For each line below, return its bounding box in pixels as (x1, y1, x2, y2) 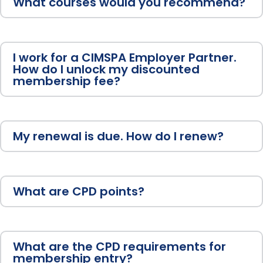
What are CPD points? (13, 183, 144, 200)
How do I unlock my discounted (13, 61, 200, 78)
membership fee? (13, 73, 120, 90)
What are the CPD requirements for (13, 238, 226, 255)
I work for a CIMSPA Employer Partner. (13, 49, 237, 66)
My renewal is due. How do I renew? (13, 128, 224, 145)
